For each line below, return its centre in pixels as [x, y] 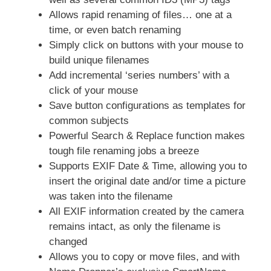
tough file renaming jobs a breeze [124, 151]
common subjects [89, 121]
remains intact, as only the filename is [135, 227]
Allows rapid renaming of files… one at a [140, 15]
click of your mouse [93, 90]
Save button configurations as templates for [147, 106]
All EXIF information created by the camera [146, 211]
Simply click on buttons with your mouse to [146, 45]
